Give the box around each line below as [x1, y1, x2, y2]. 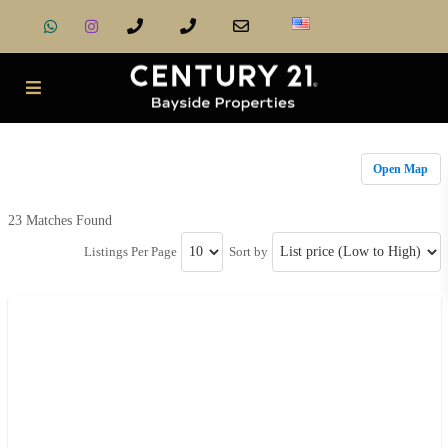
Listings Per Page [83, 244, 177, 259]
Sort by [228, 244, 268, 259]
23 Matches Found [7, 213, 112, 228]
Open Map [373, 162, 428, 176]
